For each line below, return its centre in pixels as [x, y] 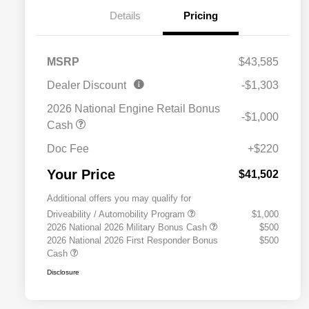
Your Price [81, 175]
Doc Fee [68, 149]
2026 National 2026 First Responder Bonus [132, 241]
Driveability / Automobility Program [117, 215]
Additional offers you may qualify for [119, 199]
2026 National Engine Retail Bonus [133, 109]
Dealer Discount [87, 86]
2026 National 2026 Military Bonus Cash [128, 228]
